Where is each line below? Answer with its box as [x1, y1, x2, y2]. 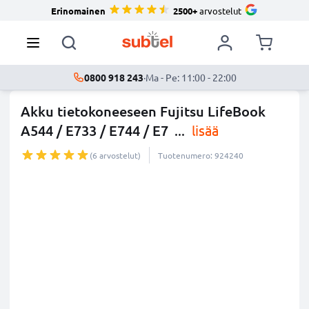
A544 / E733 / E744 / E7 [21, 121, 168, 139]
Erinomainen [51, 4, 106, 17]
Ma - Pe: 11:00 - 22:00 [145, 71, 237, 83]
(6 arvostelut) [90, 150, 141, 161]
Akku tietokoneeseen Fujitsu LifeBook [21, 102, 266, 120]
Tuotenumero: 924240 [158, 150, 243, 161]
